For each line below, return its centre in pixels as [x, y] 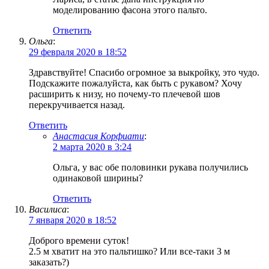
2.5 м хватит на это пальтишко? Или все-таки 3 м [129, 252]
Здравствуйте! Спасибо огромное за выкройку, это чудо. [144, 73]
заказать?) [49, 262]
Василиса [48, 210]
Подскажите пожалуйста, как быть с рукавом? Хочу [135, 83]
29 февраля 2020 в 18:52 [78, 52]
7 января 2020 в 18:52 [73, 220]
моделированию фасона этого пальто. [130, 10]
